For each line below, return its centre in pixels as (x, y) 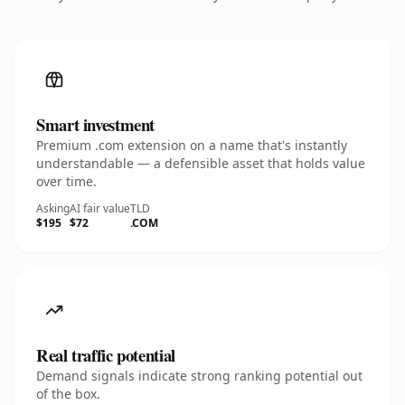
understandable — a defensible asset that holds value (201, 163)
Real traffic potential (106, 355)
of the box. (68, 394)
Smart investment (96, 124)
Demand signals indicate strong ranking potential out (199, 376)
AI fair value (100, 208)
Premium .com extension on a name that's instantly (192, 145)
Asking (53, 208)
